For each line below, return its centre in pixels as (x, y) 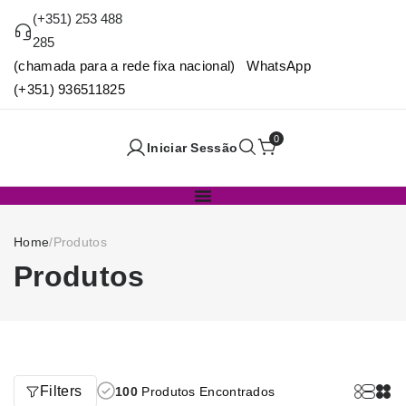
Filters (61, 391)
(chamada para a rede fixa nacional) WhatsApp (162, 66)
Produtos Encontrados (207, 392)
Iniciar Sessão (193, 148)
